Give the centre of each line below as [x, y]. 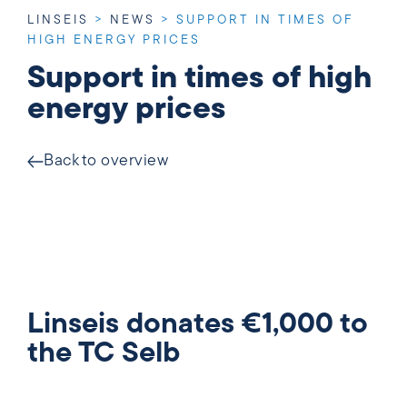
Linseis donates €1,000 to [198, 325]
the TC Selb [104, 354]
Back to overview [106, 161]
